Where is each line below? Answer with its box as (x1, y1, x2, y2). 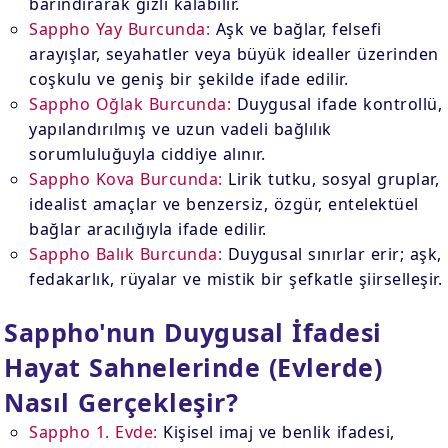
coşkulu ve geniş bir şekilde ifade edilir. (29, 68, 349, 90)
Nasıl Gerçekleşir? (4, 385, 239, 419)
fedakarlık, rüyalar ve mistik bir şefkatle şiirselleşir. (29, 268, 443, 290)
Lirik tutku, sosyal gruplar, (222, 168, 440, 190)
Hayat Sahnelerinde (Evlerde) (4, 350, 383, 384)
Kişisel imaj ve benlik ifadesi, (157, 421, 395, 443)
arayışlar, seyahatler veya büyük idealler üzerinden (29, 43, 439, 65)
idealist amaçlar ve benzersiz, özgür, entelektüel (29, 193, 419, 215)
